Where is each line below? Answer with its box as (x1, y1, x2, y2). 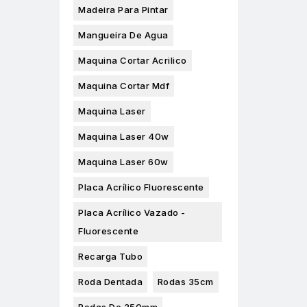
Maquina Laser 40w (78, 131, 169, 143)
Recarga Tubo (78, 251, 143, 262)
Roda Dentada (78, 276, 143, 288)
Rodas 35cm (157, 276, 214, 288)
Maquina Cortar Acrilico (78, 55, 187, 66)
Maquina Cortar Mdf (78, 80, 169, 92)
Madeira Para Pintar (78, 4, 169, 16)
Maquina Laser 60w (78, 156, 169, 168)
